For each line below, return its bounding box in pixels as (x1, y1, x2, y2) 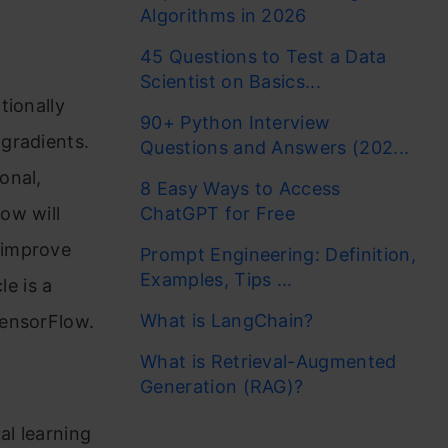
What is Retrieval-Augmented (140, 351, 397, 372)
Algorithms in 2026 (140, 5, 307, 26)
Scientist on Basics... (140, 71, 322, 92)
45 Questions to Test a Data (140, 46, 387, 67)
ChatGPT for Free (140, 203, 301, 224)
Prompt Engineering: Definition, (140, 244, 416, 265)
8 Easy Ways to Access (140, 178, 341, 199)
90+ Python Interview (140, 112, 331, 133)
